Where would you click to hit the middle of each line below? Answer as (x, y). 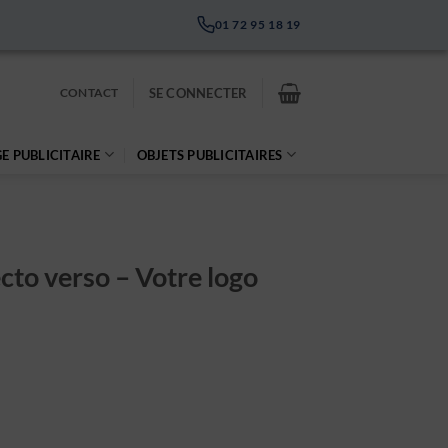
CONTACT (89, 92)
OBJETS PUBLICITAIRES (209, 154)
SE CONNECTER (198, 92)
